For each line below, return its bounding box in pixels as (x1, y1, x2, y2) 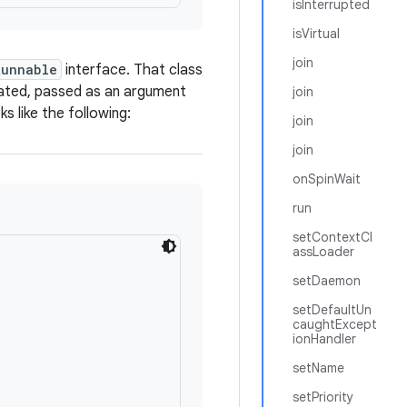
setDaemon (293, 273, 361, 289)
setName (293, 360, 344, 376)
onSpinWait (293, 171, 361, 187)
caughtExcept (293, 316, 377, 333)
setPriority (293, 389, 353, 405)
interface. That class (62, 61, 203, 79)
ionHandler (293, 331, 356, 347)
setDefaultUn (293, 302, 372, 318)
